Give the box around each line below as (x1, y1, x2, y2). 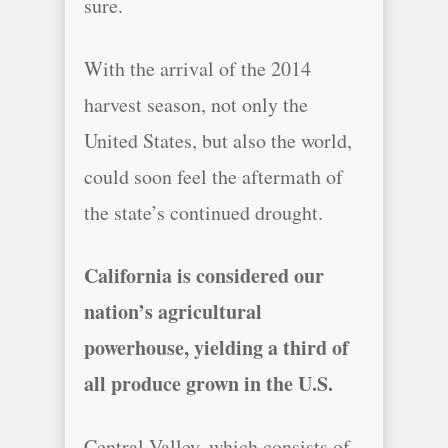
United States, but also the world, (84, 127, 352, 154)
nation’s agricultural (84, 297, 262, 326)
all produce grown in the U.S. (84, 369, 333, 398)
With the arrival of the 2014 (84, 55, 311, 82)
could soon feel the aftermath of (84, 163, 343, 190)
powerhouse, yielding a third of (84, 333, 349, 362)
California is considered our (84, 261, 324, 290)
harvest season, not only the (84, 91, 308, 118)
